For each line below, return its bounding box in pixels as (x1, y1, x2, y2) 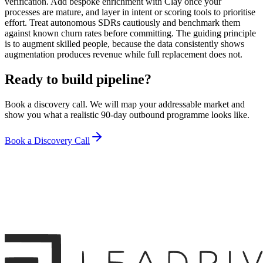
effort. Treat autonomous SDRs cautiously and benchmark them (5, 17, 240, 28)
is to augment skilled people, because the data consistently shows (5, 38, 244, 49)
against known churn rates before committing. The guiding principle (5, 28, 256, 38)
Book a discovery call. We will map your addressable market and (5, 99, 245, 109)
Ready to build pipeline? (5, 71, 151, 87)
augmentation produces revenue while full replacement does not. (5, 49, 242, 59)
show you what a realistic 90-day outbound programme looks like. (5, 109, 249, 120)
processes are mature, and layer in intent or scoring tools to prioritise (5, 6, 255, 17)
